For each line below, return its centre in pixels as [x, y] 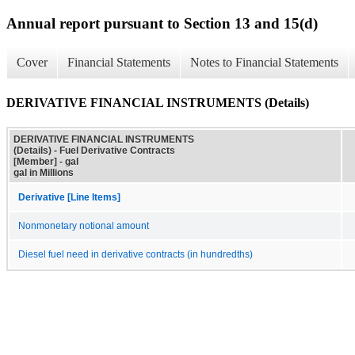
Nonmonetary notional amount [84, 225]
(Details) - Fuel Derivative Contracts [94, 150]
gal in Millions [44, 172]
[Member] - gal [46, 161]
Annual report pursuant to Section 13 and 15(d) [162, 23]
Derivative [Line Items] [69, 197]
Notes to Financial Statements [264, 63]
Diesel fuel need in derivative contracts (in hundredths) [136, 254]
